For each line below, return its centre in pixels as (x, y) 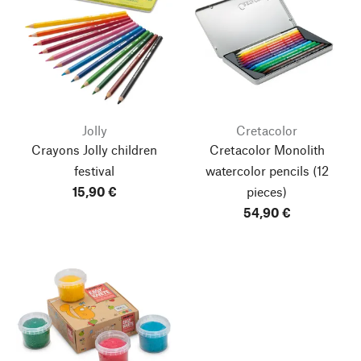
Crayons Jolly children (94, 149)
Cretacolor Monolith (267, 149)
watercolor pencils (257, 170)
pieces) (267, 191)
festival (94, 170)
